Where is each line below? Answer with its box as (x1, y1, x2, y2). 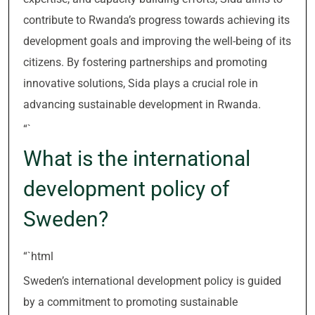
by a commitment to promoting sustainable (23, 295, 238, 309)
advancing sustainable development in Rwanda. (23, 98, 261, 111)
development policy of (23, 176, 229, 201)
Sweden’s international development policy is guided (23, 274, 281, 288)
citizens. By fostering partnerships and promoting (23, 56, 267, 69)
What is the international (23, 146, 250, 171)
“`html (23, 250, 53, 263)
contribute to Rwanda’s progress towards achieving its (23, 13, 290, 27)
